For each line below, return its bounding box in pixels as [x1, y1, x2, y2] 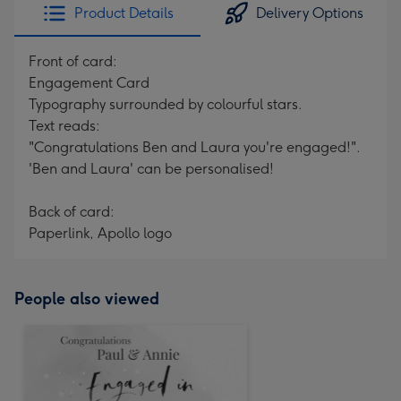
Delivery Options [256, 4, 363, 21]
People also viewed [14, 289, 159, 309]
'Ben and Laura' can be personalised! [29, 160, 274, 177]
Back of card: [29, 203, 115, 220]
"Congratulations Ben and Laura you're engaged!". [29, 139, 360, 156]
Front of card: [29, 53, 117, 70]
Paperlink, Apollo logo [29, 225, 172, 242]
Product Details [73, 4, 174, 21]
